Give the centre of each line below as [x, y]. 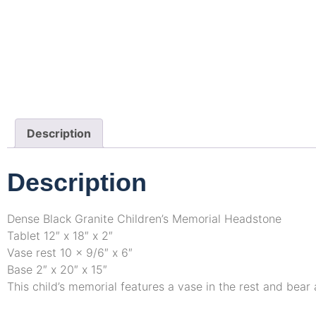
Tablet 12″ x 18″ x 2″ [60, 236]
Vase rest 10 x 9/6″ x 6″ [70, 253]
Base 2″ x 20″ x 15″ [57, 270]
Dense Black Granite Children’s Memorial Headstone [144, 219]
